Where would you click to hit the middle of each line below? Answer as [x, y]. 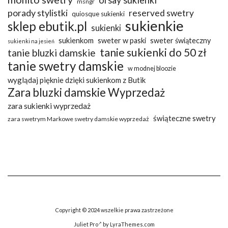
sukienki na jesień [31, 41]
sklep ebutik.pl [47, 26]
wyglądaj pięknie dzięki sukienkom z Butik [77, 80]
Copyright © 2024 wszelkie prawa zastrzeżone [114, 210]
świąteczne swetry [184, 118]
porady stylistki [38, 13]
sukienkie [154, 26]
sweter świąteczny [180, 41]
